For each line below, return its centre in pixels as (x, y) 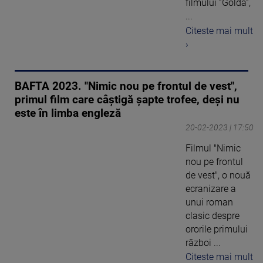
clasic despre (213, 215)
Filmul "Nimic (213, 148)
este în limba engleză (68, 113)
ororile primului (217, 229)
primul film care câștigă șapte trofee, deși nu (127, 100)
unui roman (209, 202)
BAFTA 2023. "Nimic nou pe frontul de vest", (126, 86)
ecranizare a (211, 188)
